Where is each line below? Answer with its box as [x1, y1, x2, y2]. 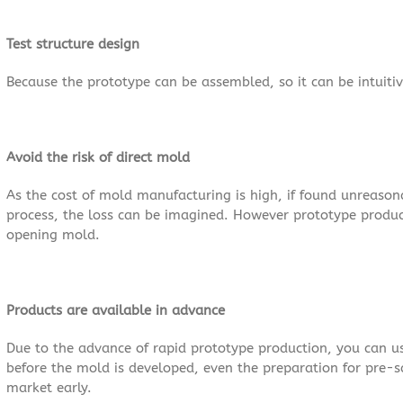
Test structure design [6, 35, 139, 52]
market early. [6, 379, 92, 396]
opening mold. [6, 226, 100, 243]
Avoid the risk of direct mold [6, 148, 190, 166]
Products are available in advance [6, 301, 225, 318]
